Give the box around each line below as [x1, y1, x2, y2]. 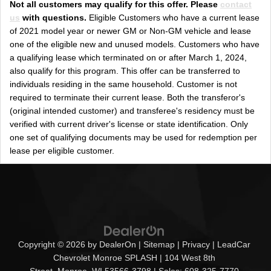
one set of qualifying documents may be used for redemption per [10, 132, 257, 142]
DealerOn [99, 240, 136, 250]
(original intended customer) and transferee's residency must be [10, 106, 255, 116]
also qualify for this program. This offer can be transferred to [10, 66, 240, 76]
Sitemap [143, 240, 175, 250]
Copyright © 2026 [18, 240, 88, 250]
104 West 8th [162, 253, 215, 263]
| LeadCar [209, 240, 250, 250]
